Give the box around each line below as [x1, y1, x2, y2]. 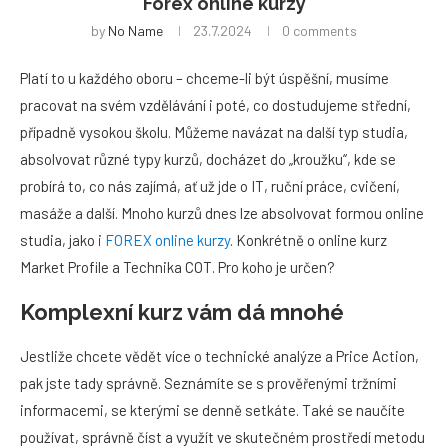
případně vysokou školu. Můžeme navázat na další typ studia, [20, 123, 408, 141]
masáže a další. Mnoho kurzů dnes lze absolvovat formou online [20, 204, 424, 222]
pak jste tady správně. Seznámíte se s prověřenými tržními [20, 374, 397, 392]
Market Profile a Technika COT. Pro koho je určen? [20, 258, 335, 276]
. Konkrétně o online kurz [230, 231, 387, 249]
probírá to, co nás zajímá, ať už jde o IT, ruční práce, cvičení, [20, 177, 400, 195]
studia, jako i [20, 231, 105, 249]
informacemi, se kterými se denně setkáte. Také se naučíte [20, 401, 405, 419]
